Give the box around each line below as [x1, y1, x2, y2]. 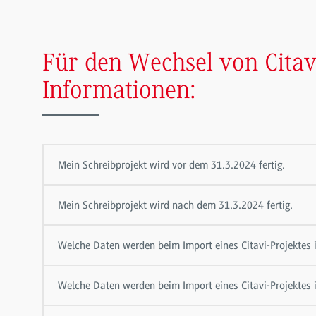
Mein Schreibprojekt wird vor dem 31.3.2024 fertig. [58, 158, 286, 171]
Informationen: [42, 78, 196, 104]
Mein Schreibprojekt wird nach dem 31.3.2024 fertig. [58, 198, 293, 212]
